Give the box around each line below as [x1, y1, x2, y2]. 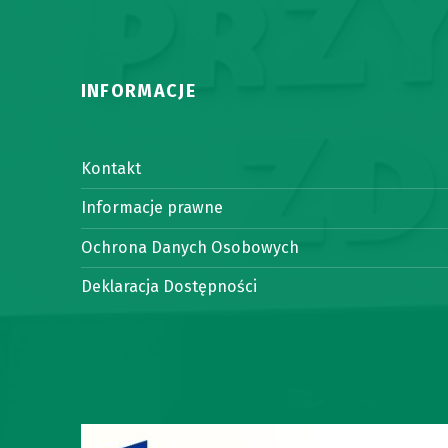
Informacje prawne [80, 198, 223, 218]
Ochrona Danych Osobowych [80, 237, 299, 257]
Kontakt [80, 159, 141, 179]
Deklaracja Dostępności [80, 277, 257, 297]
